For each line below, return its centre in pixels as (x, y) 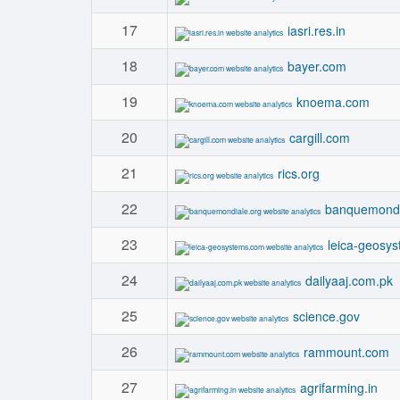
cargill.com (320, 137)
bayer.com (317, 66)
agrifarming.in (339, 387)
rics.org (299, 173)
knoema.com (333, 102)
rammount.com (346, 352)
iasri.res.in (317, 30)
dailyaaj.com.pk (349, 280)
